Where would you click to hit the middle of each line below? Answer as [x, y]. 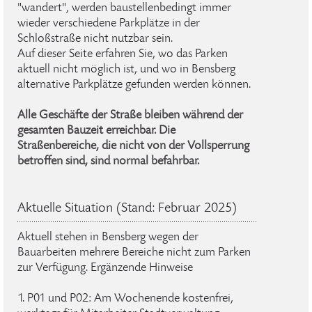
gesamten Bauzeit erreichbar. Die [96, 131]
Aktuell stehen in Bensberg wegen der [108, 237]
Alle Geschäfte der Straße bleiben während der [130, 115]
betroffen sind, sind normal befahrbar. [108, 161]
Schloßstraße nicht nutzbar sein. [95, 39]
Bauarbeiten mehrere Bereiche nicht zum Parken [134, 252]
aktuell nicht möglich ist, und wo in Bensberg [126, 69]
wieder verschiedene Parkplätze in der [109, 23]
